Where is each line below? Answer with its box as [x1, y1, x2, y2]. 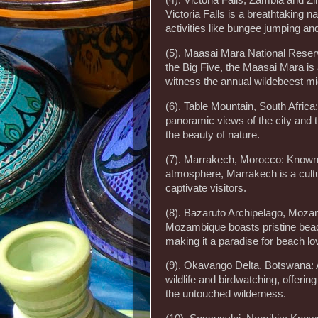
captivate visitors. [165, 182, 246, 194]
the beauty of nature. [165, 128, 260, 141]
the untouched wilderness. [165, 288, 286, 300]
